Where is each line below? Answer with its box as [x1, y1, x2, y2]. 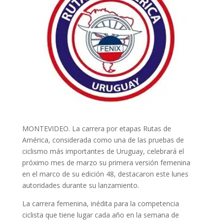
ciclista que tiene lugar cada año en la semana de [22, 210, 179, 220]
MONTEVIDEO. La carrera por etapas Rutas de [22, 123, 171, 133]
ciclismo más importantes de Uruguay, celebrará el [22, 146, 184, 156]
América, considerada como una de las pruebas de [22, 135, 184, 145]
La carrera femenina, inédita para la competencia [22, 198, 179, 208]
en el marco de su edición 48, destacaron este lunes [22, 169, 188, 179]
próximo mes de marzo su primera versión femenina [22, 157, 190, 167]
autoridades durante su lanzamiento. [22, 180, 139, 190]
